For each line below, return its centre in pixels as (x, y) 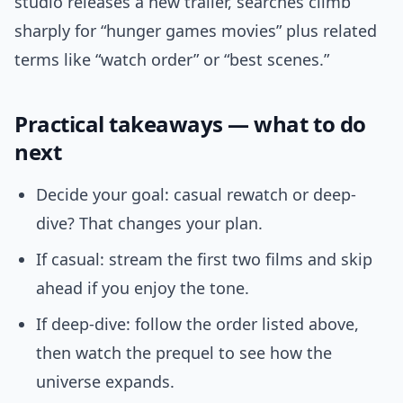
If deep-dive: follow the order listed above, (197, 324)
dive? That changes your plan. (149, 224)
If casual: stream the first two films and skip (204, 260)
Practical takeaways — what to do (190, 124)
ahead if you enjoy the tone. (143, 288)
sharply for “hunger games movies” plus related (196, 31)
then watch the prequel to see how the (184, 353)
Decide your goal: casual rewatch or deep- (196, 195)
